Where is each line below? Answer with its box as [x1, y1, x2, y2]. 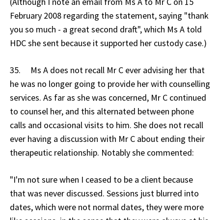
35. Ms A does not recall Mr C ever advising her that [10, 64, 205, 76]
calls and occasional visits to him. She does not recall [10, 119, 203, 131]
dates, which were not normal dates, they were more [10, 201, 204, 213]
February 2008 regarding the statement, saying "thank [10, 9, 209, 21]
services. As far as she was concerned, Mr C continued [10, 91, 206, 103]
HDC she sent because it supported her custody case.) [10, 37, 207, 49]
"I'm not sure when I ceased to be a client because [10, 173, 193, 185]
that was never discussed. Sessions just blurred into [10, 187, 199, 199]
